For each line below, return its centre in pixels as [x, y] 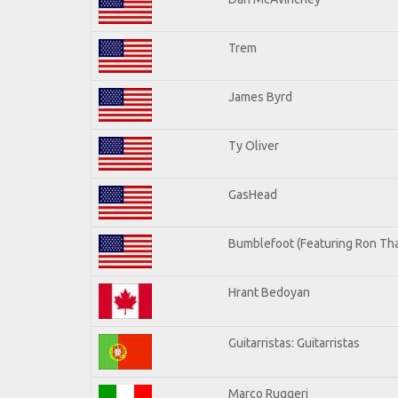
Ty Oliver [254, 145]
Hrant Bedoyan [269, 292]
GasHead [253, 194]
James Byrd [260, 96]
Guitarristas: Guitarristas [294, 342]
